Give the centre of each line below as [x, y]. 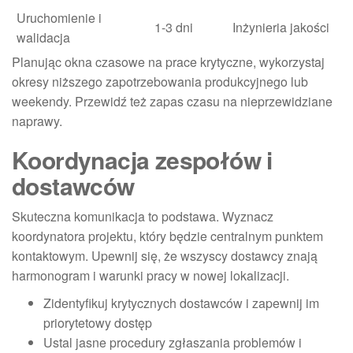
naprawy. [37, 121]
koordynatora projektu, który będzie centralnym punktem [167, 236]
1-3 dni [174, 27]
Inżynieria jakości [281, 27]
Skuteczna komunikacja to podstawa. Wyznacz [143, 216]
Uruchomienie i [59, 17]
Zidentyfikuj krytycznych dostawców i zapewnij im [181, 303]
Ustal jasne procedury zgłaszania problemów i [173, 342]
